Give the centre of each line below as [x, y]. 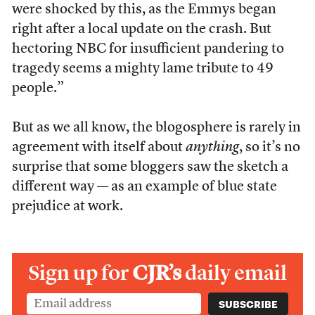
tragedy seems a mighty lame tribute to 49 [142, 69]
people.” [38, 89]
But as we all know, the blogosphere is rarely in [156, 128]
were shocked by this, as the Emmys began [144, 10]
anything [212, 148]
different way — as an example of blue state [144, 187]
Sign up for [80, 273]
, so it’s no [269, 148]
